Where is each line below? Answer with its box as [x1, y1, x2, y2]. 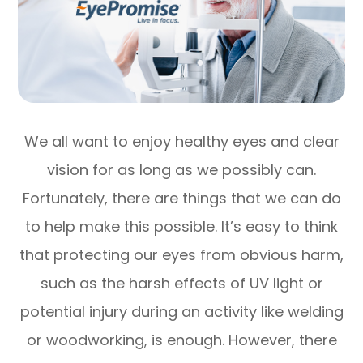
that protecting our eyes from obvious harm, [19, 245, 344, 266]
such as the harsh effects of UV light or [40, 273, 323, 294]
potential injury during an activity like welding [19, 301, 344, 322]
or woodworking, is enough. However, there [26, 330, 337, 351]
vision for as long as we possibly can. [47, 160, 316, 181]
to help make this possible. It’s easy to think [25, 216, 338, 237]
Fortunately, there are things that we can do [22, 188, 341, 209]
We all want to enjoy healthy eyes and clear [23, 131, 340, 152]
